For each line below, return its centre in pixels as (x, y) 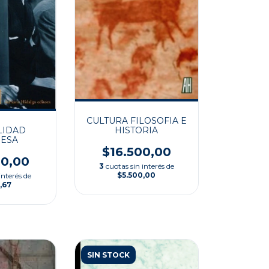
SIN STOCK (108, 255)
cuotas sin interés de (140, 166)
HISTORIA (137, 131)
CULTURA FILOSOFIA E (136, 121)
